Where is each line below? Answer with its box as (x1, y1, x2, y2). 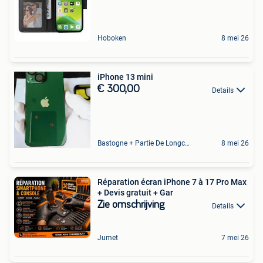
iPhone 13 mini (97, 72, 153, 82)
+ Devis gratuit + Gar (97, 188, 173, 198)
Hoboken (97, 34, 126, 43)
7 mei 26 (221, 233, 249, 242)
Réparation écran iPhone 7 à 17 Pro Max (97, 177, 247, 187)
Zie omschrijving (97, 200, 164, 211)
